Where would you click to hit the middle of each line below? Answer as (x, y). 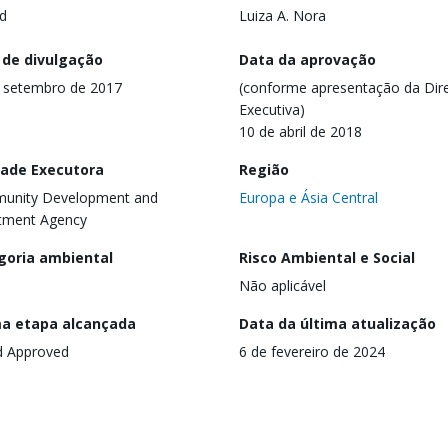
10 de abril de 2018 (300, 131)
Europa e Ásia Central (308, 197)
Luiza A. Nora (282, 15)
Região (264, 169)
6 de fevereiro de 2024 (312, 351)
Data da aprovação (307, 59)
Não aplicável (282, 285)
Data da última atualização (337, 323)
